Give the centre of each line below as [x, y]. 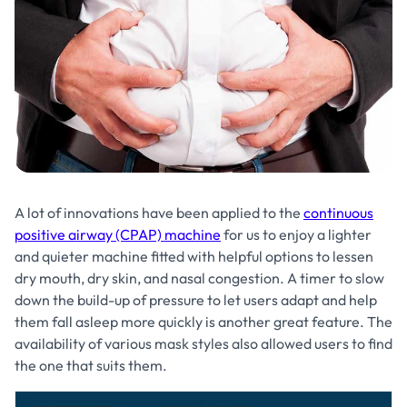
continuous [338, 213]
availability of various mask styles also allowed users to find [203, 343]
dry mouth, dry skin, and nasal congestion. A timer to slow [199, 278]
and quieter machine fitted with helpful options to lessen [194, 256]
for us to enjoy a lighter [296, 234]
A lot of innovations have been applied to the [159, 213]
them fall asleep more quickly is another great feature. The [203, 322]
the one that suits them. [91, 365]
